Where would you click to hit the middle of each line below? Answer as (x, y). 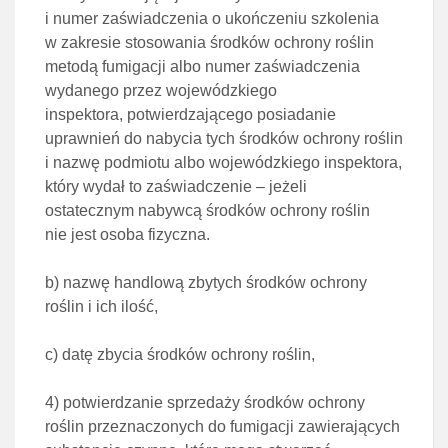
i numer (73, 18)
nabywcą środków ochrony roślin (254, 210)
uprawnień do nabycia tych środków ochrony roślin (224, 138)
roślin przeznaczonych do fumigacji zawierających (222, 426)
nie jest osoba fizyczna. (127, 234)
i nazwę (74, 162)
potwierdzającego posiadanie (231, 114)
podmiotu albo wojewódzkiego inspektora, (253, 162)
